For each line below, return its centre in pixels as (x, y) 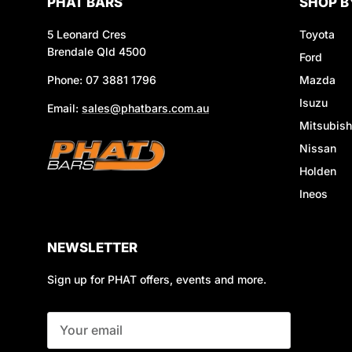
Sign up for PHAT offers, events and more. (157, 279)
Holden (317, 170)
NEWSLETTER (92, 247)
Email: (64, 108)
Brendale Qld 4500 (97, 51)
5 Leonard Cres (87, 34)
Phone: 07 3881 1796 (102, 79)
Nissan (317, 148)
